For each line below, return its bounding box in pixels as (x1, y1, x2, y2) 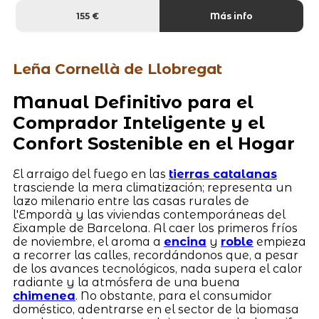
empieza (253, 235, 306, 249)
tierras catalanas (168, 167, 277, 182)
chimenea (12, 289, 75, 303)
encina (163, 235, 206, 249)
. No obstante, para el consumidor (75, 289, 272, 303)
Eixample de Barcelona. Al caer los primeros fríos (12, 221, 298, 236)
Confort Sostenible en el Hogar (12, 132, 295, 154)
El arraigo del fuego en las (12, 167, 169, 182)
